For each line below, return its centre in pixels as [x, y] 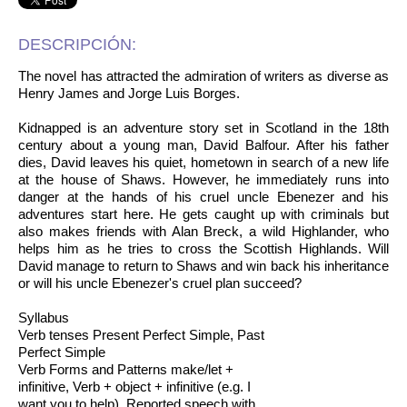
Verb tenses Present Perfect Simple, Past [141, 335]
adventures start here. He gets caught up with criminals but [203, 214]
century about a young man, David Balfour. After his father [203, 145]
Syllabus [44, 318]
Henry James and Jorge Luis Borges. [129, 93]
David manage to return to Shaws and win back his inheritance [203, 266]
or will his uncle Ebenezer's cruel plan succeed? [160, 283]
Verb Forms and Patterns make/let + [126, 369]
